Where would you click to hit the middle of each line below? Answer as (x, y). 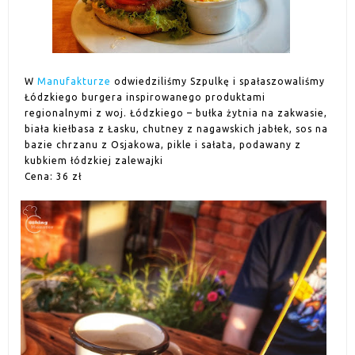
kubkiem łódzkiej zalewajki (94, 161)
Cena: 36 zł (53, 177)
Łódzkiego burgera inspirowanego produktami (145, 97)
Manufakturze (74, 82)
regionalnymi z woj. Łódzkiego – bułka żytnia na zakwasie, (176, 113)
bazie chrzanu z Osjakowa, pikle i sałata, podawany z (163, 145)
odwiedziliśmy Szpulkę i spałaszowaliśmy (218, 82)
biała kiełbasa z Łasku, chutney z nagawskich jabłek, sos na (176, 129)
